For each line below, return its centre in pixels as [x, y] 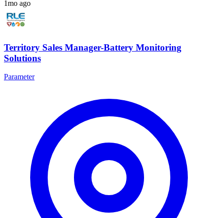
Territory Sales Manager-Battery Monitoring [93, 47]
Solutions [22, 58]
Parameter [19, 77]
